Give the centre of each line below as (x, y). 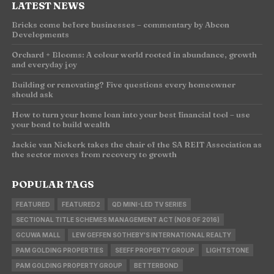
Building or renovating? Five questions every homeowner (123, 84)
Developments (40, 34)
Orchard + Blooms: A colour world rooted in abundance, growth (134, 54)
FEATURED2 (81, 204)
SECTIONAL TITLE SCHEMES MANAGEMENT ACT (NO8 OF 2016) (117, 219)
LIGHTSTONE (227, 250)
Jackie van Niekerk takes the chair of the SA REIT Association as (136, 144)
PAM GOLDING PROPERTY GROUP (69, 265)
